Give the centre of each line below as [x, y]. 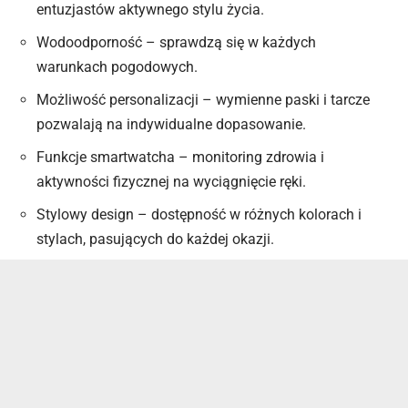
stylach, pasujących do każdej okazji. [155, 240]
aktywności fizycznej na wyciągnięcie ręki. [171, 182]
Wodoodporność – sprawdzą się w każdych [176, 43]
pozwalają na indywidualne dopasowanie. [171, 125]
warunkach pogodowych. [117, 67]
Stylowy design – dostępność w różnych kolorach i [199, 215]
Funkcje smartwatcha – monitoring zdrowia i [180, 158]
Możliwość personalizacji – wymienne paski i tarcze [203, 100]
